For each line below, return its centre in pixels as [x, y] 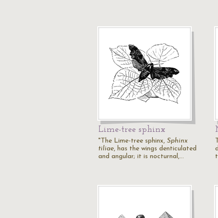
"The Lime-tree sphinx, [133, 141]
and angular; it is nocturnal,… [141, 156]
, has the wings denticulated [155, 149]
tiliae [106, 149]
